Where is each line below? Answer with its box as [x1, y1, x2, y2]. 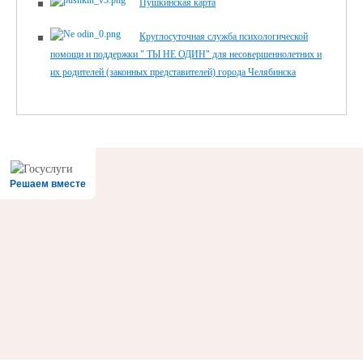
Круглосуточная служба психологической [139, 31, 308, 43]
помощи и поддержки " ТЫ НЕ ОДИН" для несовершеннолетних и [50, 49, 322, 61]
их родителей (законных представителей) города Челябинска [50, 66, 296, 79]
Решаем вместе [10, 178, 86, 190]
